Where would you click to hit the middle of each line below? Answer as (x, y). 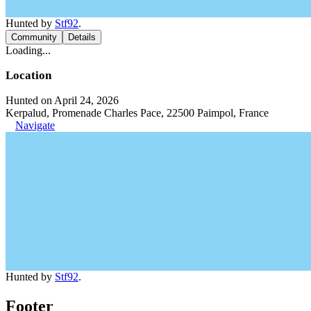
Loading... (28, 50)
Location (28, 75)
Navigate (35, 125)
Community (34, 37)
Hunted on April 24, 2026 (62, 100)
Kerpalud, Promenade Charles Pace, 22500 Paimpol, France (137, 113)
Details (82, 37)
